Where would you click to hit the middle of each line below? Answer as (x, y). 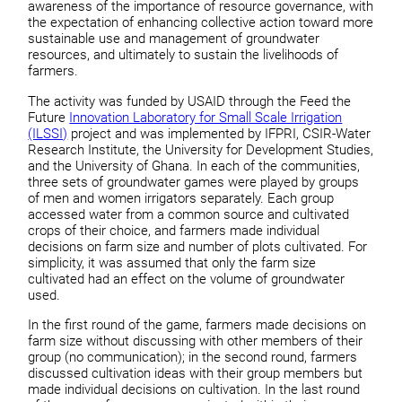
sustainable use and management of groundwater (174, 39)
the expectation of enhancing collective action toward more (201, 23)
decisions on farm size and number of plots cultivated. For (198, 246)
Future (49, 117)
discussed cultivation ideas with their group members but (196, 374)
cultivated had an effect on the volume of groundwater (187, 279)
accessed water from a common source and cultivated (189, 214)
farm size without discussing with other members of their (196, 341)
